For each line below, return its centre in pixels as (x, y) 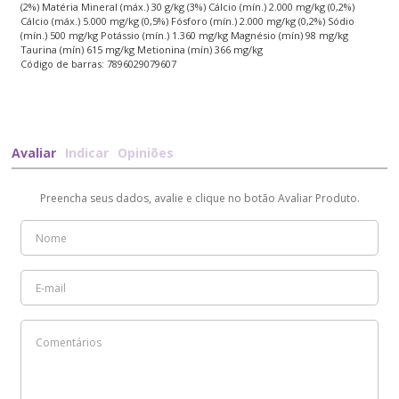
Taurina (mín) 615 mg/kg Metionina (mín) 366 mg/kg (142, 49)
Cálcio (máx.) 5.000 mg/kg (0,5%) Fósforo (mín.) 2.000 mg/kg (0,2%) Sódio (188, 21)
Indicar (87, 153)
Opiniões (146, 153)
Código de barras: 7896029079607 (99, 64)
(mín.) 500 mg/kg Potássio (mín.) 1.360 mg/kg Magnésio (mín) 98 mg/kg (185, 35)
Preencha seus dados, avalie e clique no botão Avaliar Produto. (199, 198)
